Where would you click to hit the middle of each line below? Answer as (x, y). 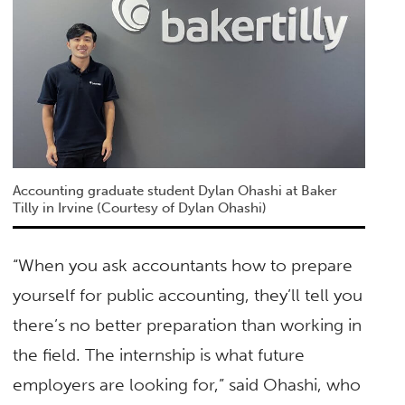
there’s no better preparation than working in (188, 325)
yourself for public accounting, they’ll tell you (188, 296)
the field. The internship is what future (159, 355)
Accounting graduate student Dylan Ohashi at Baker (175, 191)
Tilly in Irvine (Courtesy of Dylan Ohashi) (140, 208)
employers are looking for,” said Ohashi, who (187, 385)
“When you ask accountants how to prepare (183, 266)
